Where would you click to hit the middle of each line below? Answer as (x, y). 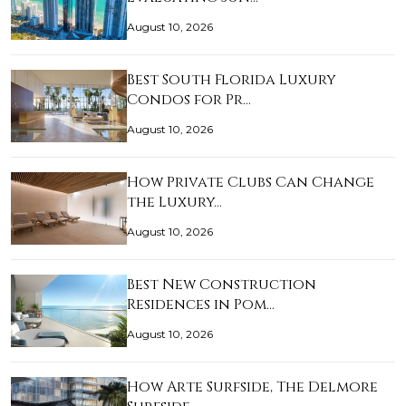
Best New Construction (222, 285)
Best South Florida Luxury (232, 80)
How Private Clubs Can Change (251, 183)
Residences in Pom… (201, 305)
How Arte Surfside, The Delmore (252, 387)
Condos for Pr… (189, 100)
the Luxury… (174, 203)
